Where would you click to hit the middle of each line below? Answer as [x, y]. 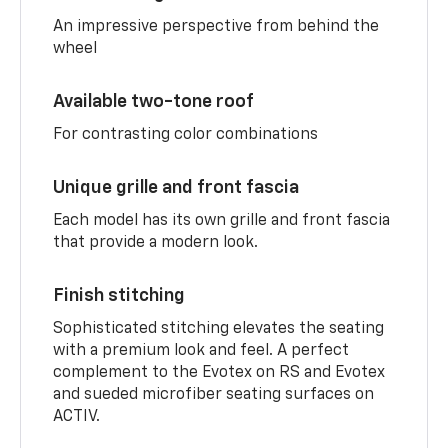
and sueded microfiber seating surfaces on [214, 394]
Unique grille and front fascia [176, 187]
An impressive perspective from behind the [216, 26]
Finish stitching [119, 295]
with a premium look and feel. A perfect [201, 350]
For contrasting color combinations [186, 134]
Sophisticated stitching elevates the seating [219, 328]
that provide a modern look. [156, 242]
